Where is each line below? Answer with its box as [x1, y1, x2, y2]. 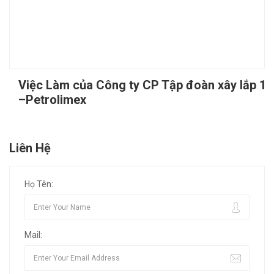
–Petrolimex [18, 92, 86, 108]
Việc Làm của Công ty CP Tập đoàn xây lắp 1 [18, 78, 266, 93]
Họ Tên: [24, 179, 53, 190]
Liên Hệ [9, 141, 51, 156]
